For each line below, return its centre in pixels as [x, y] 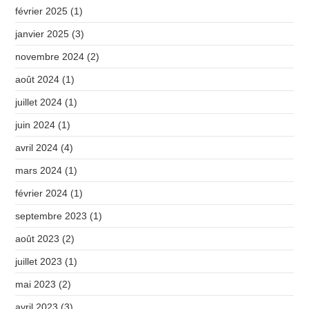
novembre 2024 [50, 57]
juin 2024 [36, 125]
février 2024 [42, 193]
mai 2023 [36, 284]
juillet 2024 [39, 102]
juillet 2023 [39, 261]
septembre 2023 [51, 216]
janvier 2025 [42, 34]
